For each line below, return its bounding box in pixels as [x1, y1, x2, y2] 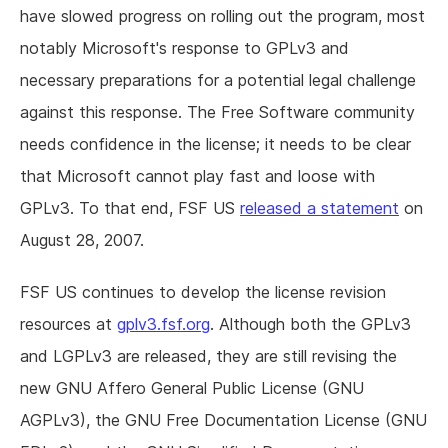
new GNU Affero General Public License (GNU [20, 378, 364, 399]
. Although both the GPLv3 [210, 314, 411, 335]
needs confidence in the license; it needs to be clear [20, 134, 411, 155]
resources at [20, 314, 117, 335]
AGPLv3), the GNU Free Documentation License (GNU [20, 410, 427, 431]
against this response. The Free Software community [20, 102, 415, 123]
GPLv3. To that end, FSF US [20, 198, 240, 219]
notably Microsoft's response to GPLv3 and [20, 38, 349, 59]
